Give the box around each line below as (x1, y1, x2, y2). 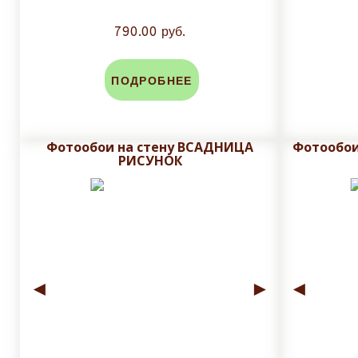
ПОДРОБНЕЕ (111, 74, 193, 89)
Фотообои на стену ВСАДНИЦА (46, 138, 253, 157)
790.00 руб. (114, 24, 185, 40)
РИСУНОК (117, 152, 182, 170)
